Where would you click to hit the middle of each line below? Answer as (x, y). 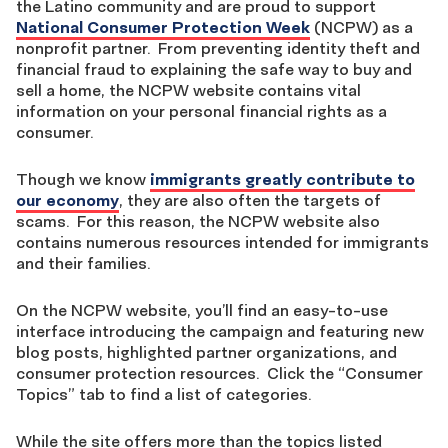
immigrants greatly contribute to (282, 179)
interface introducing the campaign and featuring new (220, 331)
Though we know (83, 179)
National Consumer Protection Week (163, 27)
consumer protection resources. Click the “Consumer (219, 373)
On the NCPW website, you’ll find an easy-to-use (202, 310)
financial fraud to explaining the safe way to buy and (214, 69)
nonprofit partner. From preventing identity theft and (218, 48)
